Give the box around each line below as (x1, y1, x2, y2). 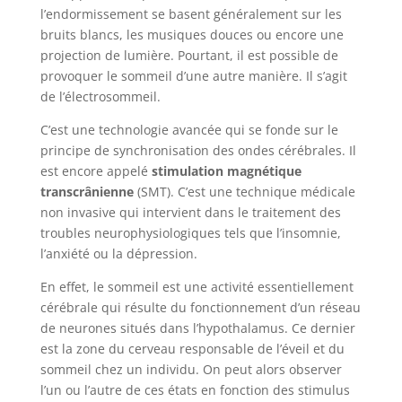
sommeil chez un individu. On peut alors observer (39, 360, 342, 378)
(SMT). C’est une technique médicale (133, 182, 355, 200)
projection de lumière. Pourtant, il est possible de (39, 46, 338, 64)
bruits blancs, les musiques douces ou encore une (39, 25, 344, 43)
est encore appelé (39, 162, 152, 179)
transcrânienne (39, 182, 134, 200)
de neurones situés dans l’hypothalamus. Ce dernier (39, 319, 355, 336)
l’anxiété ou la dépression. (39, 244, 197, 262)
